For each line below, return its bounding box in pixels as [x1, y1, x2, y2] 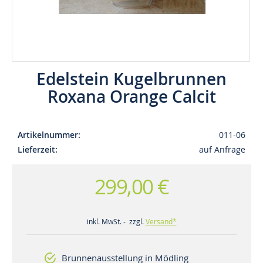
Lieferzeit [18, 143, 55, 155]
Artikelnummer [18, 129, 78, 140]
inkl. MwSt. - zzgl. [86, 216, 146, 226]
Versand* [145, 216, 177, 226]
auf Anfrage [199, 143, 245, 155]
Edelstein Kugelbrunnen [36, 68, 227, 90]
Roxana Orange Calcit [47, 85, 216, 107]
